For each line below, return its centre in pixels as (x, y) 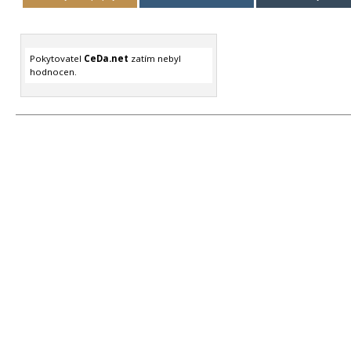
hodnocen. (53, 72)
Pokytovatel (56, 59)
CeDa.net (106, 59)
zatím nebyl (154, 59)
